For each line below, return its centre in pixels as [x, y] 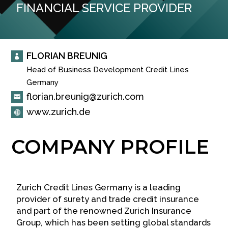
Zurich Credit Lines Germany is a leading [99, 188]
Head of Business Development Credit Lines [107, 70]
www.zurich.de [58, 112]
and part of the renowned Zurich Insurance [104, 211]
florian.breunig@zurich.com [85, 97]
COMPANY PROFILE [110, 147]
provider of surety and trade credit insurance [108, 199]
